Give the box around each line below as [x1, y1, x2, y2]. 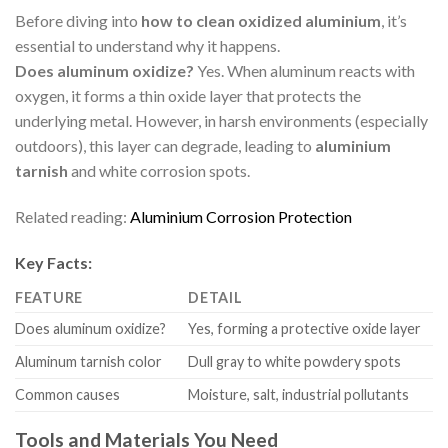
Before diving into [15, 11, 141, 31]
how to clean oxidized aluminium [141, 11, 381, 31]
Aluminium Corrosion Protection [130, 206, 352, 226]
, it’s [381, 11, 407, 31]
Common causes [15, 385, 120, 403]
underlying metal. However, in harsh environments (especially [15, 111, 428, 131]
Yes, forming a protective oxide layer [188, 319, 422, 337]
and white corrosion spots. [68, 161, 250, 181]
